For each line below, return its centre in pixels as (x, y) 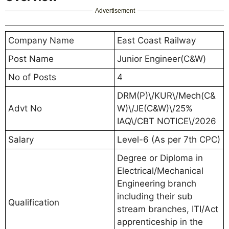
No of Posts (32, 77)
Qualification (34, 202)
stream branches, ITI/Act (168, 209)
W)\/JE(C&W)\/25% (155, 108)
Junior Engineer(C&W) (162, 59)
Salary (21, 139)
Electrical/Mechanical (160, 170)
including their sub (155, 196)
